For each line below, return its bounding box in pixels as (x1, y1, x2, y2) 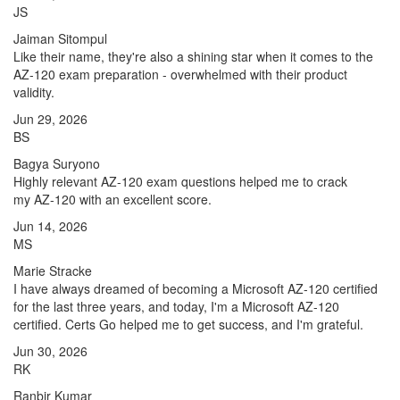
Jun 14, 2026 (13, 217, 87, 235)
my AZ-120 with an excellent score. (13, 190, 212, 208)
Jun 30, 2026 (13, 342, 87, 360)
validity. (13, 83, 54, 101)
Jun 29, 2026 (13, 110, 87, 128)
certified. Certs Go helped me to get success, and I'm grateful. (13, 315, 363, 333)
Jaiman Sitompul (13, 29, 107, 47)
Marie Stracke (13, 262, 92, 279)
